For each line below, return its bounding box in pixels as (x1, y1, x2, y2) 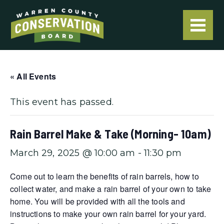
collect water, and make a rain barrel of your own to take (10, 183, 211, 194)
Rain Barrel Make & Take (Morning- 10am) (10, 126, 211, 141)
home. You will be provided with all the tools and (10, 195, 185, 207)
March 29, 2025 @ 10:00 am (10, 147, 135, 158)
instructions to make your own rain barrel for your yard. (10, 208, 206, 219)
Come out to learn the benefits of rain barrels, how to (10, 170, 199, 182)
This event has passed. (10, 96, 113, 107)
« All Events (10, 70, 56, 82)
